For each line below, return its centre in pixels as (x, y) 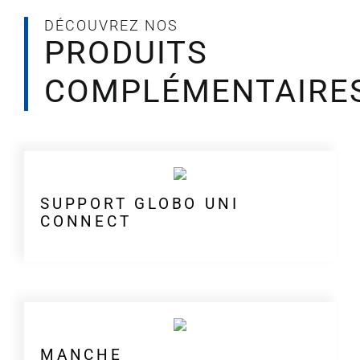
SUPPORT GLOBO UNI (139, 204)
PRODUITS (126, 53)
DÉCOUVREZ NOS (111, 26)
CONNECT (86, 222)
